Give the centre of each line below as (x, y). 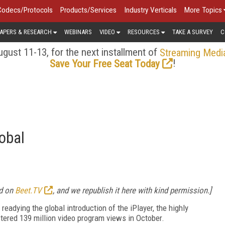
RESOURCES (144, 32)
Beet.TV (28, 190)
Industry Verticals (150, 10)
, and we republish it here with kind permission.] (132, 190)
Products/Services (88, 10)
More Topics (203, 10)
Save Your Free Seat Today (104, 64)
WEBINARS (78, 32)
